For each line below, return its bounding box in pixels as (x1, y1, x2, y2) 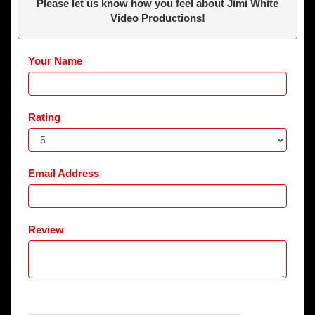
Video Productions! (110, 11, 205, 24)
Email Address (28, 167, 99, 179)
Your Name (28, 54, 82, 67)
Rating (28, 110, 60, 123)
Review (28, 223, 64, 236)
